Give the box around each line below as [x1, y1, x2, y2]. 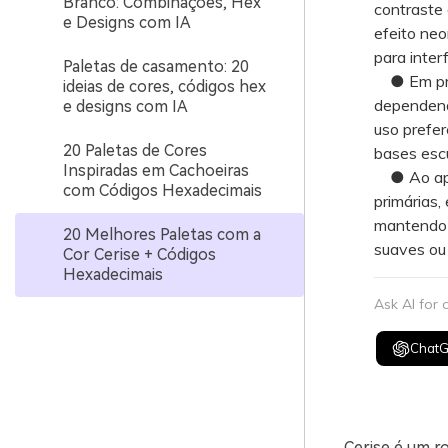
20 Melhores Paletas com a [63, 225, 261, 244]
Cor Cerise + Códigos [63, 245, 216, 264]
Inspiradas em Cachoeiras [63, 161, 249, 180]
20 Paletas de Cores [63, 141, 207, 160]
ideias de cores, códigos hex [63, 77, 266, 96]
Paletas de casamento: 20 [63, 57, 249, 76]
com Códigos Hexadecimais [63, 181, 262, 200]
